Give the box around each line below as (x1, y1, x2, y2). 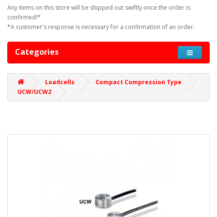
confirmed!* (7, 13, 41, 22)
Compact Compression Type (95, 78, 182, 87)
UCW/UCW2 (17, 88, 51, 96)
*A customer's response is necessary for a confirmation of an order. (7, 23, 195, 31)
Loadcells (45, 78, 75, 87)
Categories (15, 46, 59, 58)
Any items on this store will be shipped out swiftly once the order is (7, 3, 190, 12)
